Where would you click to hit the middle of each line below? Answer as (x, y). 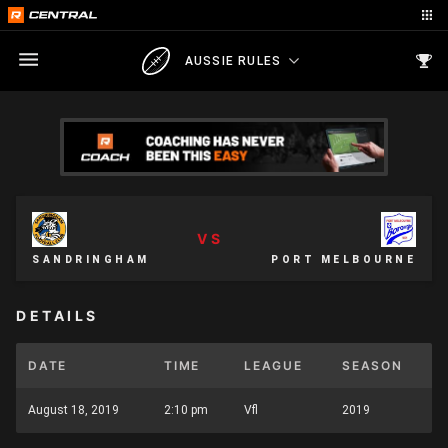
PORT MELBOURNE (343, 259)
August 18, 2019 (73, 410)
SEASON (372, 365)
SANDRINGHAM (91, 259)
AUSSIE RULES (233, 60)
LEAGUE (273, 365)
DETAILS (57, 315)
